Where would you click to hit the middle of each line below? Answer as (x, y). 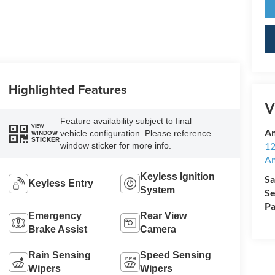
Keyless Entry (60, 183)
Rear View (164, 215)
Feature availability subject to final (126, 121)
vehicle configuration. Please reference (135, 133)
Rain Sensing (59, 255)
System (158, 190)
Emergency (55, 215)
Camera (158, 229)
